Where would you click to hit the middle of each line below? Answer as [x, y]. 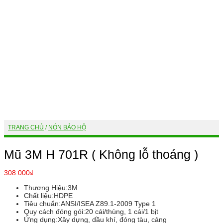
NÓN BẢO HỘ [67, 127]
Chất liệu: [39, 196]
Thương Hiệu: [46, 188]
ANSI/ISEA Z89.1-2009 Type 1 [108, 204]
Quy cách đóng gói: [55, 212]
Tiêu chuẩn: [42, 204]
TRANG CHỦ [26, 127]
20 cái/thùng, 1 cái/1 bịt [122, 212]
